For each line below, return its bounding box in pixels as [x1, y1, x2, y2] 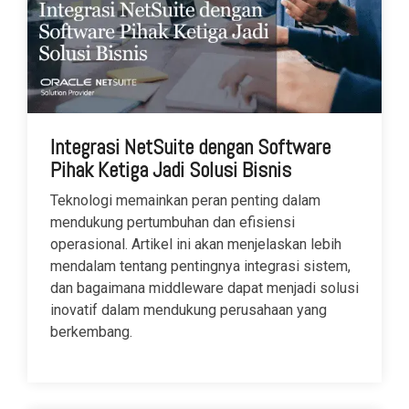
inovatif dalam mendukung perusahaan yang [50, 300, 327, 319]
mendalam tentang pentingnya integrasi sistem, [50, 257, 351, 275]
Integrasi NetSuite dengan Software [50, 132, 330, 161]
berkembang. [50, 322, 132, 341]
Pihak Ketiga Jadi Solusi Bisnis [50, 155, 291, 184]
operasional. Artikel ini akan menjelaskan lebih [50, 235, 341, 253]
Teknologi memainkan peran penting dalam [50, 191, 320, 209]
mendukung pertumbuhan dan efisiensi [50, 213, 295, 231]
